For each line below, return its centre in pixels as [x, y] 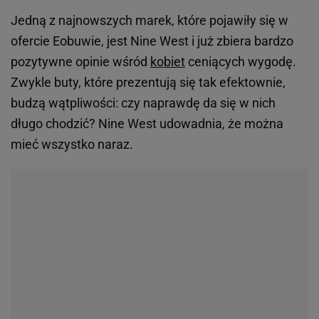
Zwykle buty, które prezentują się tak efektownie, [148, 82]
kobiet [168, 61]
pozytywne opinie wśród [80, 61]
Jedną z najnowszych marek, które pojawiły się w [150, 20]
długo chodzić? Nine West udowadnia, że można [147, 123]
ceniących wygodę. [241, 61]
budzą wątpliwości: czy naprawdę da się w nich [143, 103]
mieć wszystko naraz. [72, 144]
